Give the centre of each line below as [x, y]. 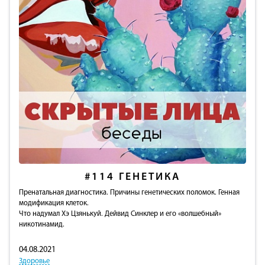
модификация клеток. [54, 204]
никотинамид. [42, 225]
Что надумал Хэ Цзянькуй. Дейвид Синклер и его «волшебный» [120, 214]
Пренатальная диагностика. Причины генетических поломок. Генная [129, 193]
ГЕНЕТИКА [150, 177]
